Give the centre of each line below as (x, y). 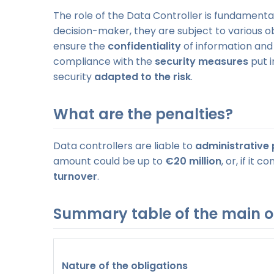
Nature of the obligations (125, 265)
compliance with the (104, 62)
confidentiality (144, 46)
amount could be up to (109, 161)
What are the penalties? (143, 114)
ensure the (80, 46)
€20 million (193, 161)
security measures (202, 62)
